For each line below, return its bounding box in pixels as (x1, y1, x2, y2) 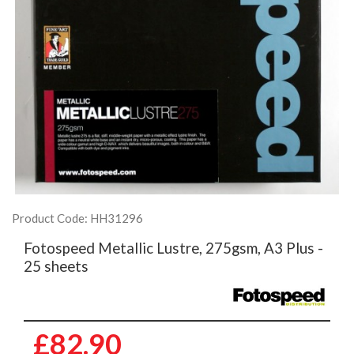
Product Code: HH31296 (12, 211, 143, 225)
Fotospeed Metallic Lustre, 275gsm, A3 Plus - (24, 239, 323, 257)
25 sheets (24, 257, 88, 275)
